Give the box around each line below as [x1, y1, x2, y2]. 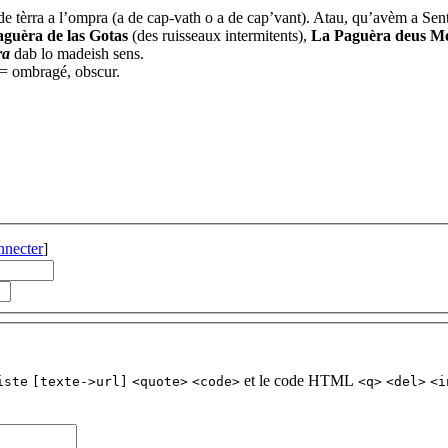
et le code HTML [240, 371, 358, 389]
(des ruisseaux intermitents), [128, 26, 311, 44]
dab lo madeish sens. [10, 44, 144, 62]
